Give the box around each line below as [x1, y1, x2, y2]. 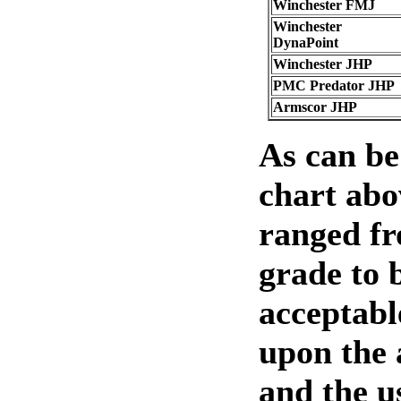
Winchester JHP [273, 56, 372, 72]
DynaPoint [273, 35, 338, 50]
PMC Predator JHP [273, 78, 395, 93]
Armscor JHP [273, 99, 357, 115]
